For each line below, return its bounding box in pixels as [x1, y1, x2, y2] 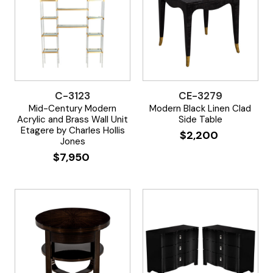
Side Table [178, 113, 222, 126]
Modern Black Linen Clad [149, 102, 252, 115]
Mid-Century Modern [29, 102, 117, 115]
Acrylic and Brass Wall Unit [17, 113, 129, 126]
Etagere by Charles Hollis [20, 124, 125, 136]
